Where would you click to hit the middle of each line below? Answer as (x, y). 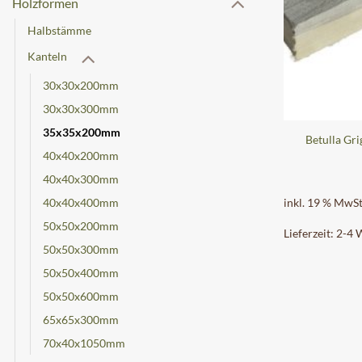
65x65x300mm (81, 319)
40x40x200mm (81, 155)
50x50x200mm (81, 225)
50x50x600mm (81, 296)
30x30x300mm (81, 108)
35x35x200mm (82, 132)
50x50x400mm (81, 272)
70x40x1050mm (84, 343)
